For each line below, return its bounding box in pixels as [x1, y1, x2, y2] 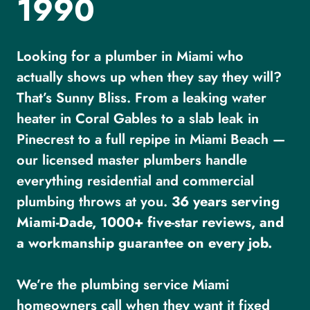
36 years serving [172, 192, 280, 212]
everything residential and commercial [17, 171, 254, 192]
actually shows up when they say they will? [17, 67, 282, 88]
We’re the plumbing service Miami [17, 275, 229, 295]
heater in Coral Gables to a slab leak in [17, 109, 259, 129]
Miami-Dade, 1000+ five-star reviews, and [17, 212, 284, 233]
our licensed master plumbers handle [17, 150, 247, 171]
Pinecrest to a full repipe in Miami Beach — [17, 129, 285, 150]
